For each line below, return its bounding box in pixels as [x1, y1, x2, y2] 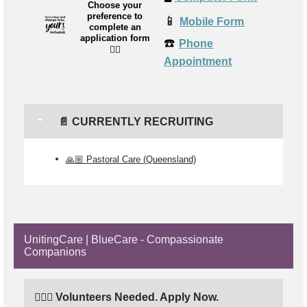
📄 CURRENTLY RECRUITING [56, 115, 213, 127]
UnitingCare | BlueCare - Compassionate [24, 234, 223, 246]
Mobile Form [180, 15, 245, 27]
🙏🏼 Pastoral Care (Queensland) [66, 153, 196, 164]
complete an [88, 21, 141, 32]
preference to [87, 10, 143, 21]
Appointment [164, 55, 232, 67]
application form [79, 32, 150, 43]
